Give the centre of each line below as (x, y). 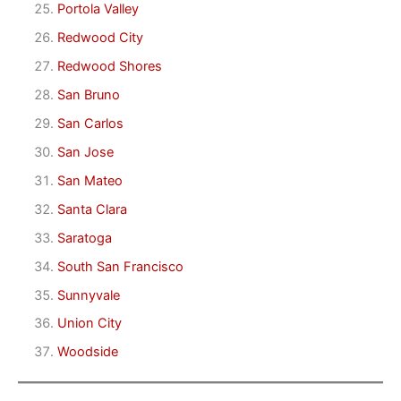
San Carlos (90, 123)
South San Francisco (120, 266)
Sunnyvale (88, 295)
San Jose (85, 152)
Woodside (87, 352)
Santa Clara (92, 209)
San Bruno (88, 94)
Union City (89, 324)
